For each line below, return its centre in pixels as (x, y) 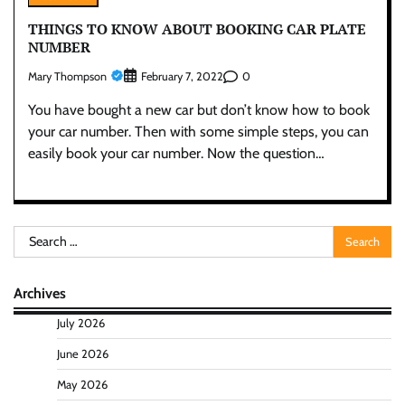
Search (33, 236)
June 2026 (83, 354)
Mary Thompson (67, 76)
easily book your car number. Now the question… (176, 154)
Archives (40, 293)
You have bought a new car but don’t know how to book (199, 110)
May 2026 (82, 385)
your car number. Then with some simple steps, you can (198, 132)
